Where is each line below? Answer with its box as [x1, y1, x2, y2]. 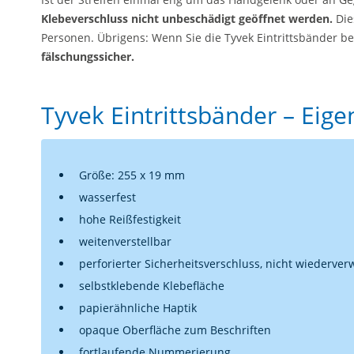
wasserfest [79, 190, 136, 205]
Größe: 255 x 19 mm [79, 168, 185, 183]
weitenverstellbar [79, 234, 171, 249]
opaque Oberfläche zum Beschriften [79, 322, 271, 337]
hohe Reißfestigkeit [79, 212, 181, 227]
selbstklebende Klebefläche [79, 278, 224, 293]
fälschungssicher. [41, 49, 134, 64]
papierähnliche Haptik [79, 300, 197, 315]
